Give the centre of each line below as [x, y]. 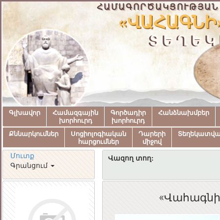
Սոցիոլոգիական [98, 134]
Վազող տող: [131, 158]
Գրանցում [30, 165]
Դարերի [152, 134]
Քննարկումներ [34, 134]
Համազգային [75, 113]
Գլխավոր [25, 113]
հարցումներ [98, 142]
